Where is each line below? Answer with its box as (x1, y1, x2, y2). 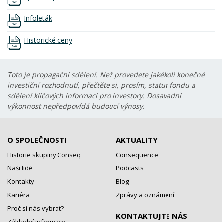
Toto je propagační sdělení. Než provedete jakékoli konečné (7, 70, 205, 79)
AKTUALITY (116, 135, 158, 145)
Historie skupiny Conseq (7, 150, 81, 159)
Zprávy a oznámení (116, 190, 174, 199)
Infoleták (24, 13, 52, 23)
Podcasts (116, 164, 144, 172)
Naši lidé (7, 164, 33, 172)
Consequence (116, 150, 158, 159)
